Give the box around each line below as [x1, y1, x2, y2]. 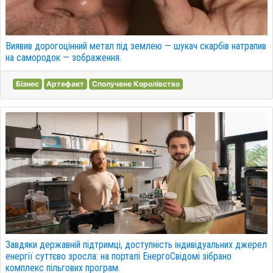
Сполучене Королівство [91, 79, 180, 88]
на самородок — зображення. [5, 52, 121, 63]
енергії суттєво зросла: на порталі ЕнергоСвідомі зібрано [5, 250, 232, 262]
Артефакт [46, 79, 85, 88]
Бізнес [15, 79, 39, 88]
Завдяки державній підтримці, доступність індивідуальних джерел [5, 239, 267, 250]
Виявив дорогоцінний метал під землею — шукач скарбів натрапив [5, 40, 266, 52]
